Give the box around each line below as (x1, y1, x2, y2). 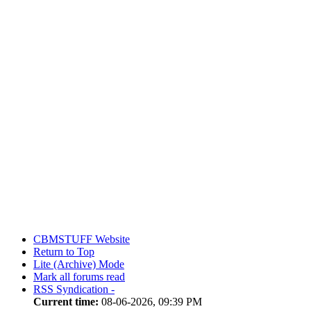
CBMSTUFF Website (33, 233, 130, 246)
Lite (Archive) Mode (33, 258, 124, 271)
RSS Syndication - (33, 283, 115, 296)
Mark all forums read (33, 271, 125, 283)
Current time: (33, 296, 99, 308)
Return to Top (33, 246, 94, 258)
